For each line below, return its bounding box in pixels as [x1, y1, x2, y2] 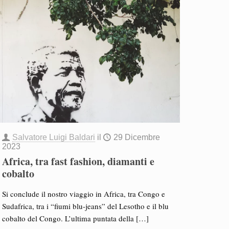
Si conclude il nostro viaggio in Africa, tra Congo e [2, 189, 165, 199]
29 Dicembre [113, 133, 160, 142]
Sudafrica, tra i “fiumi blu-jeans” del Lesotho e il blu [2, 201, 169, 211]
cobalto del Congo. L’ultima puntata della [2, 213, 134, 223]
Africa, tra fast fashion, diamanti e [2, 154, 154, 169]
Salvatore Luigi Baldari [12, 133, 95, 142]
